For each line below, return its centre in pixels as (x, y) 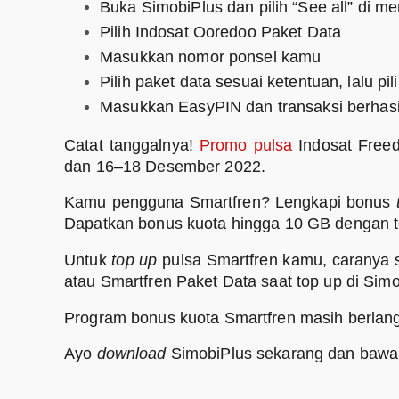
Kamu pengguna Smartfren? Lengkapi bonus (230, 203)
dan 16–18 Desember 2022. (165, 166)
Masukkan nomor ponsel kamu (211, 57)
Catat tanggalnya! (132, 145)
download (134, 354)
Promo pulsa (246, 145)
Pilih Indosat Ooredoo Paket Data (220, 32)
